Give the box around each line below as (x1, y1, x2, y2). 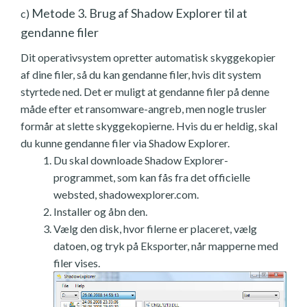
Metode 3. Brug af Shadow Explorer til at (29, 5, 247, 21)
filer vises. (53, 256, 100, 269)
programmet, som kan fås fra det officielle (53, 170, 250, 184)
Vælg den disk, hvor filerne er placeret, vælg (53, 221, 257, 235)
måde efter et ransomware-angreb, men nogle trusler (21, 101, 267, 115)
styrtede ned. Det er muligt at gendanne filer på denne (21, 84, 269, 98)
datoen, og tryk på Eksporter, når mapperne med (53, 238, 278, 252)
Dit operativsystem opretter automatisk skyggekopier (21, 50, 275, 64)
